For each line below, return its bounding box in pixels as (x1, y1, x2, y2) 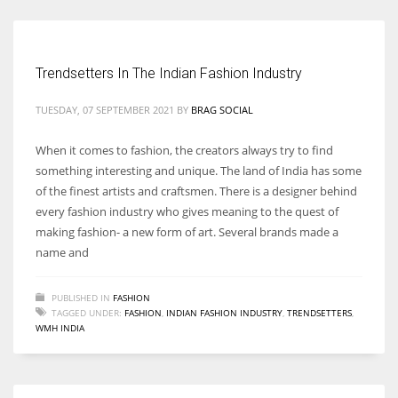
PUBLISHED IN (52, 291, 110, 304)
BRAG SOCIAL (191, 102, 253, 116)
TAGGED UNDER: (52, 306, 122, 319)
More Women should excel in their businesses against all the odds (13, 82, 360, 99)
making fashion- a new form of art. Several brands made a (36, 223, 338, 240)
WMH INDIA (36, 321, 84, 334)
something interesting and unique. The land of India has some (36, 162, 362, 179)
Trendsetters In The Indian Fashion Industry (36, 64, 302, 82)
